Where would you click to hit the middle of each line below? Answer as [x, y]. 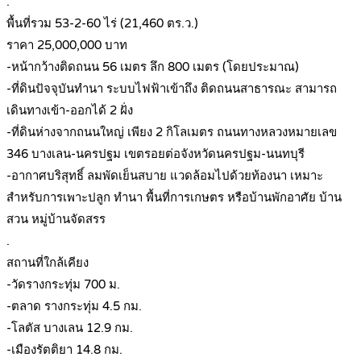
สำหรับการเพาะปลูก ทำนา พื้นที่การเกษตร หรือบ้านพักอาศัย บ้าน [174, 198]
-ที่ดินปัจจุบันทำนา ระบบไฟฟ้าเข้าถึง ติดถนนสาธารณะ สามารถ [172, 89]
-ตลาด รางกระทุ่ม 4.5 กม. [74, 307]
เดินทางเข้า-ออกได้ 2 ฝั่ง [70, 111]
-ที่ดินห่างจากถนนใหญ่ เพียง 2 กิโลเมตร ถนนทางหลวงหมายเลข [172, 133]
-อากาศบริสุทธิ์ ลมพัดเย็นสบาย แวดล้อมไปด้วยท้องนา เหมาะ [165, 176]
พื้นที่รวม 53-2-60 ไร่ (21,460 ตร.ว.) [102, 24]
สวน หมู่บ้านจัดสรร [56, 220]
